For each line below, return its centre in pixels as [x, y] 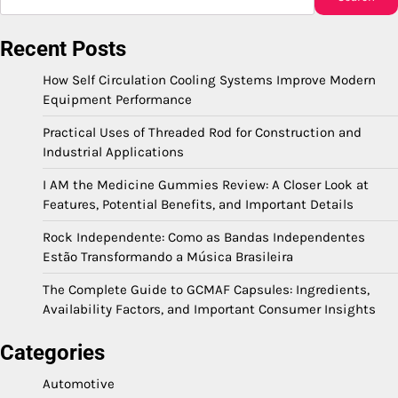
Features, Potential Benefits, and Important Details [198, 204]
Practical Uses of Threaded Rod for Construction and [202, 132]
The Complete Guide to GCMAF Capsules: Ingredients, [206, 289]
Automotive [79, 383]
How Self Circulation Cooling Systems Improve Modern [209, 80]
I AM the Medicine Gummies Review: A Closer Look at [206, 184]
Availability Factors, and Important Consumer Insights [209, 309]
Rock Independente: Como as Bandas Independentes [204, 237]
